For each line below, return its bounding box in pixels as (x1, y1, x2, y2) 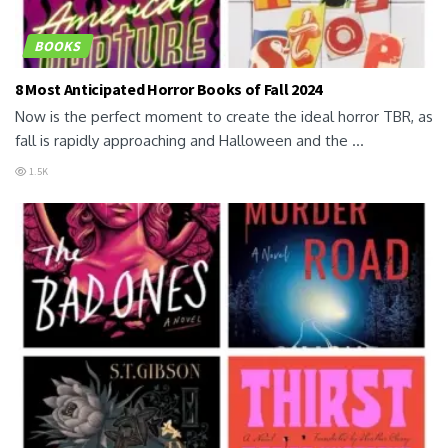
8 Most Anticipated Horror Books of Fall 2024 (15, 79, 322, 100)
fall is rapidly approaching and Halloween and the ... (15, 131, 364, 151)
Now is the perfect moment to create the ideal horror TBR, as (15, 107, 433, 127)
